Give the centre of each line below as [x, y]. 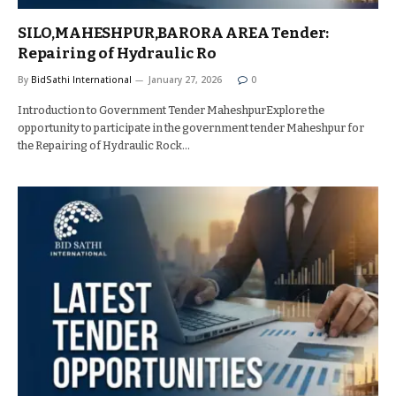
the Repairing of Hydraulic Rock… [104, 145]
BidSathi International [81, 80]
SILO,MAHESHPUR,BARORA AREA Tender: [174, 33]
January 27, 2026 [185, 80]
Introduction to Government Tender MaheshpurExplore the [171, 110]
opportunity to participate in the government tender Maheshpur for [191, 128]
